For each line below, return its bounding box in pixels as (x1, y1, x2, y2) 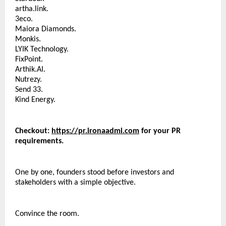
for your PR (139, 127, 181, 135)
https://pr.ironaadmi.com (51, 127, 139, 135)
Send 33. (15, 85, 43, 94)
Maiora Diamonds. (15, 25, 76, 33)
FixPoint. (15, 55, 43, 64)
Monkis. (15, 35, 41, 43)
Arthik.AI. (15, 65, 45, 74)
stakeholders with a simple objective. (15, 178, 136, 187)
